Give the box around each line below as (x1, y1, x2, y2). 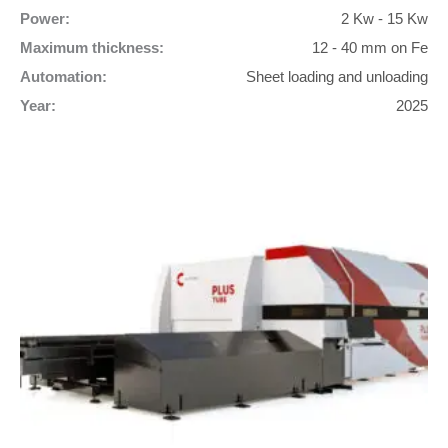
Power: (20, 10, 70, 27)
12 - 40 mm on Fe (312, 39, 428, 56)
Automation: (20, 68, 107, 85)
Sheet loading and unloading (246, 68, 428, 85)
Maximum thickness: (20, 39, 164, 56)
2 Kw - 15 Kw (341, 10, 428, 27)
